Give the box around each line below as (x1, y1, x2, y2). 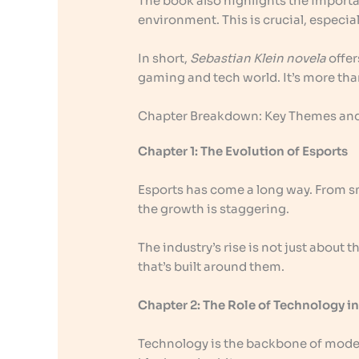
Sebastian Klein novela (190, 50, 327, 67)
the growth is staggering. (138, 201, 290, 217)
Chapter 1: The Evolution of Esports (138, 143, 349, 159)
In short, (138, 50, 191, 67)
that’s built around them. (138, 259, 285, 275)
